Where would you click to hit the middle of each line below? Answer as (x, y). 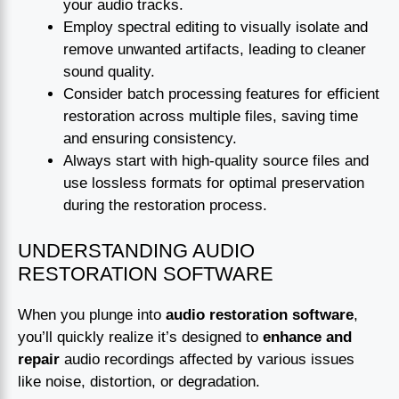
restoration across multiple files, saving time (211, 117)
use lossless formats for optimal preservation (214, 183)
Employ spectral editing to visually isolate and (216, 28)
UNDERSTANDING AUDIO (136, 250)
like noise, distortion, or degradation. (139, 381)
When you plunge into (92, 314)
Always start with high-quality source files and (216, 161)
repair (39, 359)
